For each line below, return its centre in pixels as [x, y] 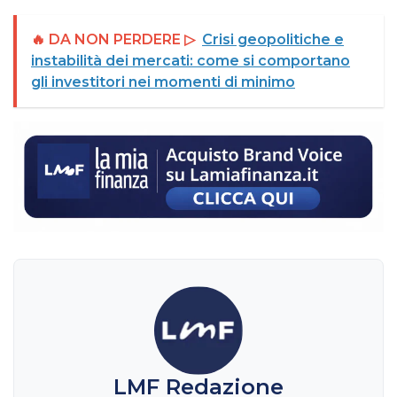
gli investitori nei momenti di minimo [163, 82]
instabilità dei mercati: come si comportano [191, 60]
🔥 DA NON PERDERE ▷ [113, 39]
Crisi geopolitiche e [273, 39]
